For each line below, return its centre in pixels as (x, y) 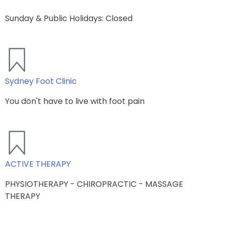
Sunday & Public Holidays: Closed (69, 18)
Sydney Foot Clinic (41, 81)
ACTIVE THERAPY (38, 164)
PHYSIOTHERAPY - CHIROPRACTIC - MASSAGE (94, 184)
